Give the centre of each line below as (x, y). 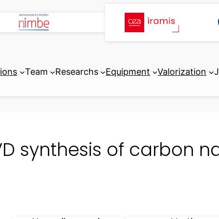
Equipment (128, 72)
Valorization (182, 72)
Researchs (77, 72)
